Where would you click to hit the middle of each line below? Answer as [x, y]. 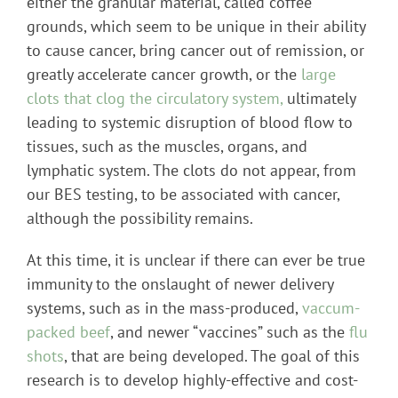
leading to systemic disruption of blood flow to [190, 122]
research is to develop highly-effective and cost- [192, 379]
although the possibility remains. [140, 218]
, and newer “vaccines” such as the [230, 331]
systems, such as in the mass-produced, [164, 307]
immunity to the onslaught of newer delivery [180, 283]
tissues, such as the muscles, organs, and [167, 146]
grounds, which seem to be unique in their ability [196, 26]
